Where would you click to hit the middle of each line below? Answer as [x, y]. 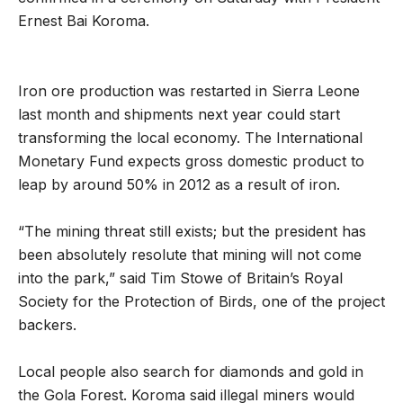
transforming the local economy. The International [190, 138]
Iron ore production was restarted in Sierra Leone [189, 91]
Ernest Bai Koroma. [84, 21]
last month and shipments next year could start [179, 114]
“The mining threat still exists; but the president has [192, 231]
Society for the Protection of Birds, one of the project [201, 301]
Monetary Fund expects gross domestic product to [191, 161]
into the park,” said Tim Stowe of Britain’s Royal [180, 278]
